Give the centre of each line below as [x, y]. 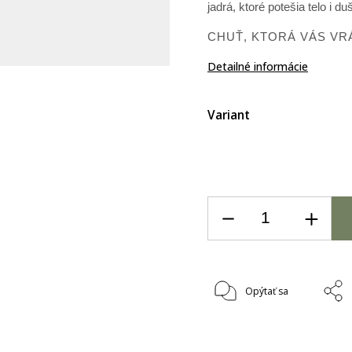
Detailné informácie [258, 66]
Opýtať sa [267, 291]
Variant [229, 115]
